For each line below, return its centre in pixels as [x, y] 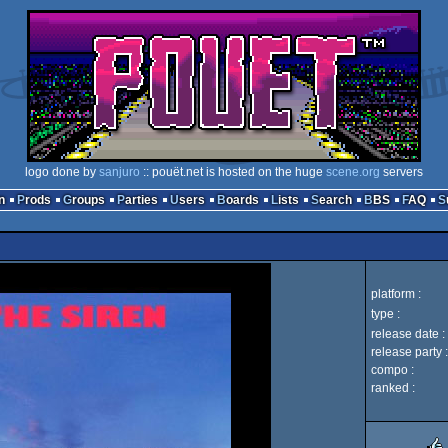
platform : [396, 294]
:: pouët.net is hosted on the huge [233, 172]
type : [385, 314]
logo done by [62, 172]
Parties [141, 200]
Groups [88, 200]
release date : [408, 334]
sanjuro [119, 172]
